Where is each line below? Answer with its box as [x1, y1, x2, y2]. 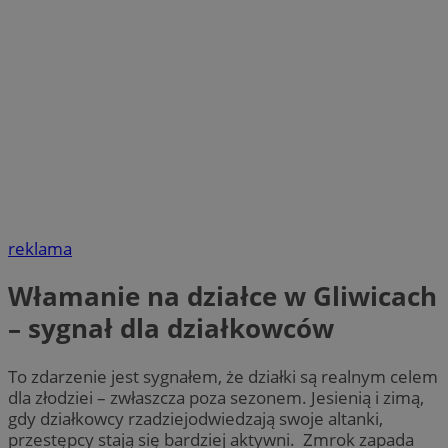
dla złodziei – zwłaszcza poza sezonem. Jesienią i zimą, [8, 385, 424, 409]
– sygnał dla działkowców [8, 310, 334, 347]
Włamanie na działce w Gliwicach [8, 278, 437, 315]
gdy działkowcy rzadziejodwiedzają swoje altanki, [8, 406, 383, 430]
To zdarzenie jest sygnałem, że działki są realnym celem [8, 364, 438, 388]
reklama [8, 237, 72, 261]
